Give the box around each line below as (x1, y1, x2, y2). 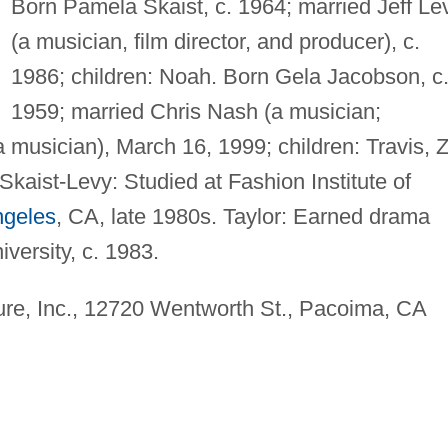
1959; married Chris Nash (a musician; (10, 98, 381, 124)
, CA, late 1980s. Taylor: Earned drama (55, 203, 430, 229)
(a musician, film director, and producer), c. (10, 28, 420, 54)
